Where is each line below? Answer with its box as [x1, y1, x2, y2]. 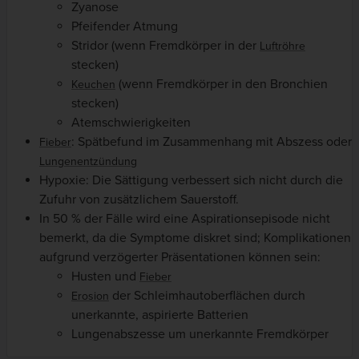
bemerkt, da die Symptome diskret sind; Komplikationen [39, 229, 351, 246]
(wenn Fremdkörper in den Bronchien [115, 75, 328, 92]
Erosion [71, 288, 109, 303]
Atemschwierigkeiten [71, 114, 191, 131]
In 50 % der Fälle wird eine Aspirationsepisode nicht [39, 210, 330, 227]
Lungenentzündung [39, 154, 137, 168]
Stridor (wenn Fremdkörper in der [71, 37, 260, 54]
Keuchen [71, 77, 115, 91]
